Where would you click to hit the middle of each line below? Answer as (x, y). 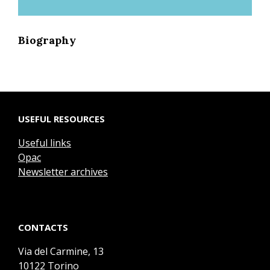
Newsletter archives (63, 171)
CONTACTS (43, 228)
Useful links (45, 143)
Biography (47, 40)
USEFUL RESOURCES (61, 118)
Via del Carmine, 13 (61, 252)
